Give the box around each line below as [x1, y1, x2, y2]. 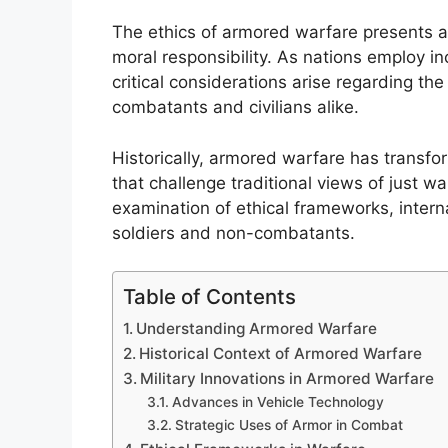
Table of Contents [123, 284, 296, 310]
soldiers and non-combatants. [112, 222, 355, 243]
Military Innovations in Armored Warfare [140, 369, 435, 389]
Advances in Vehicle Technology [171, 394, 384, 411]
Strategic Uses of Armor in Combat [174, 417, 403, 434]
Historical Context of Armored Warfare [139, 344, 423, 364]
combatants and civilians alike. [112, 97, 359, 118]
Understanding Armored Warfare [136, 319, 378, 339]
